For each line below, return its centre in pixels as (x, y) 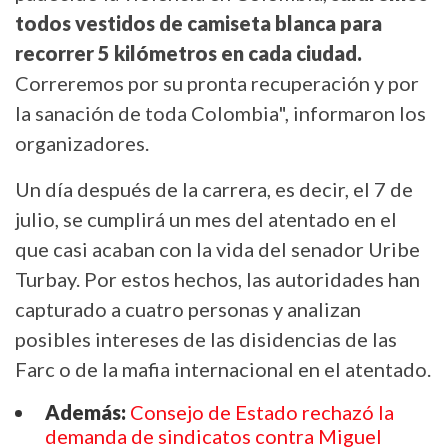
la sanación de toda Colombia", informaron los (220, 112)
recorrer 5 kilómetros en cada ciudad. (188, 52)
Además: (87, 411)
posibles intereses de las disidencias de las (206, 338)
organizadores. (82, 142)
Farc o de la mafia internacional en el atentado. (223, 368)
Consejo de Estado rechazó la (262, 411)
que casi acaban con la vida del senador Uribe (217, 248)
